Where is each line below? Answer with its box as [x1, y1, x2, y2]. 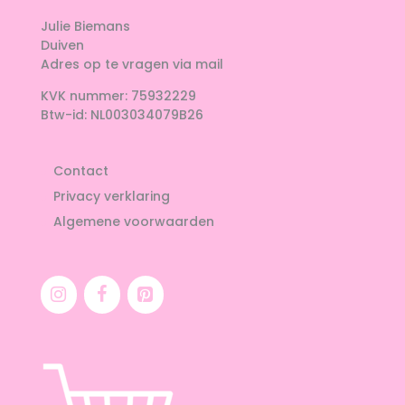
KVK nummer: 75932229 [40, 87, 196, 106]
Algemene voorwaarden [52, 212, 214, 231]
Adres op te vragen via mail [40, 55, 223, 74]
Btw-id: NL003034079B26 [40, 106, 203, 125]
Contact [52, 162, 108, 181]
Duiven [40, 36, 84, 55]
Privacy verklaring [52, 187, 170, 206]
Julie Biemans [40, 17, 130, 36]
